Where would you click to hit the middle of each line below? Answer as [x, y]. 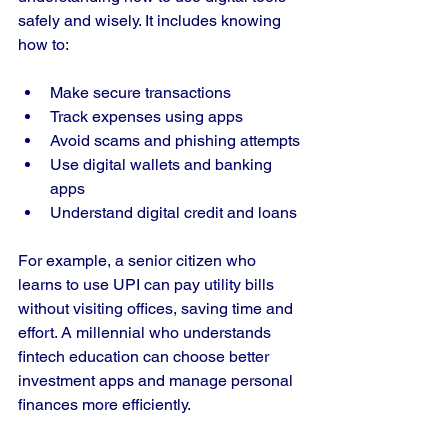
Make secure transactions [140, 92]
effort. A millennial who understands [146, 332]
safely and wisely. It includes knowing [151, 20]
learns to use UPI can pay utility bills [148, 284]
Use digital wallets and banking [163, 164]
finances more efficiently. [104, 404]
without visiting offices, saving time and [157, 308]
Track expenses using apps [146, 116]
